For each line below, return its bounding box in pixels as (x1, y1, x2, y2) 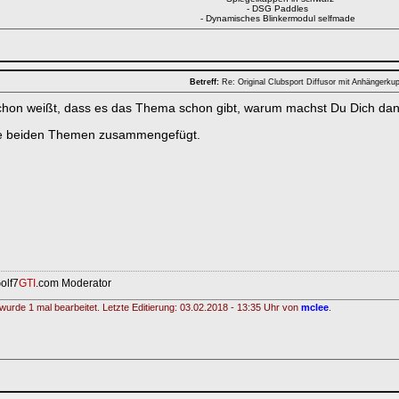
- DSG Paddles (247, 4, 308, 13)
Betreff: (190, 77, 219, 86)
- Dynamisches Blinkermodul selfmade (199, 13, 355, 23)
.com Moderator (36, 277, 111, 289)
